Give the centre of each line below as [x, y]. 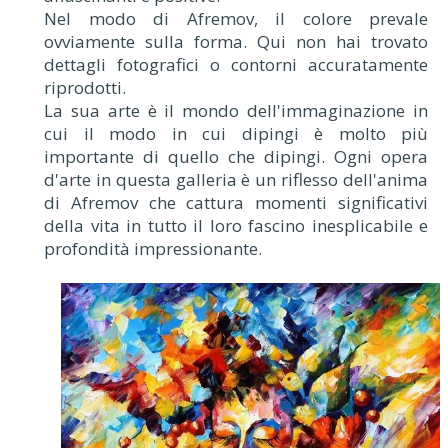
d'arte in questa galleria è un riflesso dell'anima [236, 179]
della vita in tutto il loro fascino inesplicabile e [236, 225]
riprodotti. [85, 87]
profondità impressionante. [153, 248]
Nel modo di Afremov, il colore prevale [236, 18]
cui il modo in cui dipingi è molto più [236, 133]
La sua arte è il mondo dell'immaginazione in [236, 110]
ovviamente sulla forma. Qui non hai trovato [236, 41]
